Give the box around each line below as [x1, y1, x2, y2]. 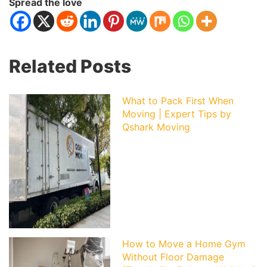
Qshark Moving [122, 120, 190, 133]
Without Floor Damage [122, 250, 224, 263]
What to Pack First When [122, 94, 234, 107]
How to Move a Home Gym [122, 237, 246, 250]
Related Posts [9, 55, 131, 77]
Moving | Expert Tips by [122, 107, 231, 120]
